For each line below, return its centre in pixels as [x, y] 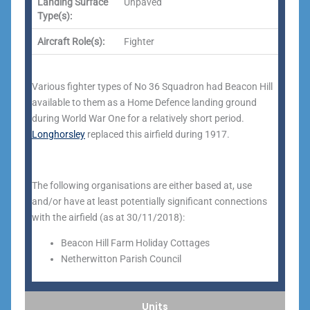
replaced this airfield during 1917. [157, 134]
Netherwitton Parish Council [121, 259]
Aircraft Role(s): [71, 42]
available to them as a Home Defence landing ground [144, 102]
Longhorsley [58, 134]
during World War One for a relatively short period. [138, 118]
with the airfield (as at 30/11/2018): [108, 217]
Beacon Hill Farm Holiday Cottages [135, 243]
